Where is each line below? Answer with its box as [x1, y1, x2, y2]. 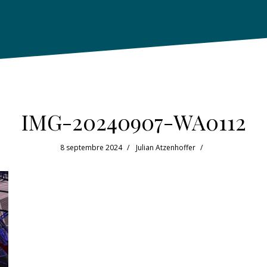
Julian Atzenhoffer [135, 142, 195, 153]
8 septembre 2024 [60, 142, 122, 153]
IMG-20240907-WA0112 [21, 107, 246, 136]
